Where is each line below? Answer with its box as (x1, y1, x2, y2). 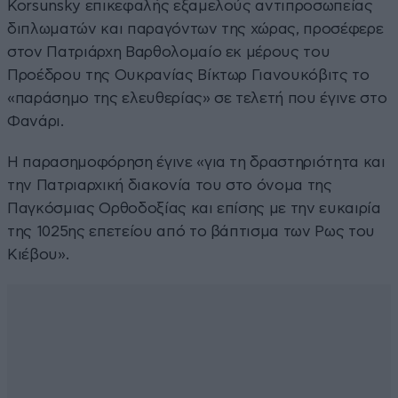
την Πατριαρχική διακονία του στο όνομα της (7, 177, 332, 193)
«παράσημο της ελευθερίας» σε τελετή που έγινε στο (7, 90, 387, 106)
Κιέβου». (7, 246, 69, 262)
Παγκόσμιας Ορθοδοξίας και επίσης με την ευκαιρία (7, 200, 381, 216)
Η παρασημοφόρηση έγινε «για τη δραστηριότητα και (7, 154, 386, 170)
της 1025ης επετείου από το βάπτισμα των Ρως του (7, 223, 376, 239)
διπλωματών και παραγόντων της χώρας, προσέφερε (7, 20, 384, 36)
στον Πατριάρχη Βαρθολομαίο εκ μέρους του (7, 44, 330, 60)
